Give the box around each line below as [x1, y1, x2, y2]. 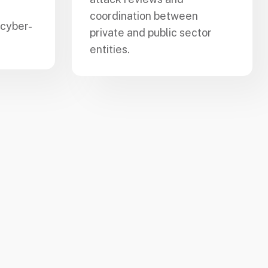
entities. [90, 42, 130, 56]
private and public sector [90, 26, 212, 39]
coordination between [90, 9, 198, 22]
